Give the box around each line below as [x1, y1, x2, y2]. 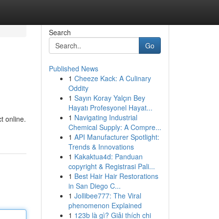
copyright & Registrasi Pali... [68, 161, 155, 171]
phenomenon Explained [68, 200, 142, 210]
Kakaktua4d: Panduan [74, 152, 143, 161]
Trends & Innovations [68, 142, 134, 152]
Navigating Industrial [74, 112, 137, 122]
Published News [48, 64, 98, 73]
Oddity [68, 83, 88, 93]
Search [48, 27, 71, 37]
